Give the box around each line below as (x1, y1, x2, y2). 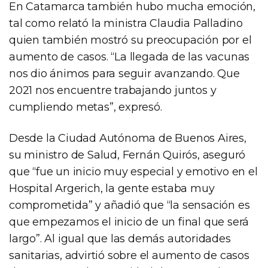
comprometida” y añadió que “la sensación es (9, 198, 250, 212)
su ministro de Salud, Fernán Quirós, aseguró (9, 148, 246, 162)
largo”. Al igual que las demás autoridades (9, 232, 231, 245)
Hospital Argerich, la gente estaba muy (9, 181, 215, 195)
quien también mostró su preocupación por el (9, 33, 252, 47)
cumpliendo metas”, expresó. (9, 100, 162, 114)
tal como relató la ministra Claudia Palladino (9, 16, 243, 30)
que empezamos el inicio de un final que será (9, 215, 249, 229)
